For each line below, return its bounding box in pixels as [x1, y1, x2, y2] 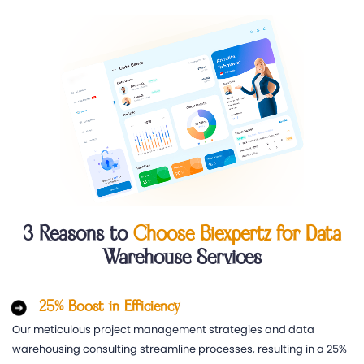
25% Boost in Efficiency [39, 297, 180, 316]
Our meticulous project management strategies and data [12, 321, 314, 337]
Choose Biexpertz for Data [133, 221, 341, 247]
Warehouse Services [102, 245, 262, 271]
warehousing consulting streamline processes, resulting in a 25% [12, 340, 347, 357]
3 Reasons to [23, 221, 133, 247]
